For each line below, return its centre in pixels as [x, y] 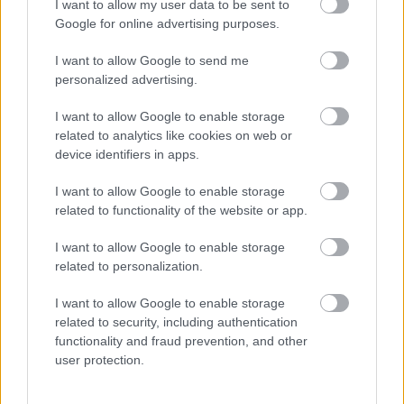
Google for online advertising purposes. [167, 23]
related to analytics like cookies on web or [174, 135]
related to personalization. [129, 266]
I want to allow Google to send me [152, 60]
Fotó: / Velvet [64, 132]
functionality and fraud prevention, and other [181, 340]
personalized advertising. [126, 79]
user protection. [100, 359]
